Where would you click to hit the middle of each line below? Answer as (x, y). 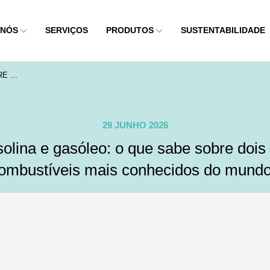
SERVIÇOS (67, 30)
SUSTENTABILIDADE (223, 30)
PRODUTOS (130, 30)
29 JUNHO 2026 (135, 125)
